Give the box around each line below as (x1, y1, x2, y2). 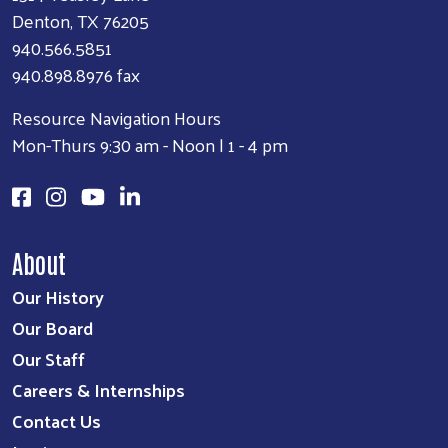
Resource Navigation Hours (12, 101, 221, 135)
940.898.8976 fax (12, 58, 140, 92)
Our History (12, 280, 104, 314)
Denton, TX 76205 (12, 4, 149, 38)
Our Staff (12, 342, 85, 376)
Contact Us (12, 404, 101, 438)
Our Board (12, 311, 93, 345)
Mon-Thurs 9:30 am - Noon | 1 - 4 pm (12, 128, 288, 162)
